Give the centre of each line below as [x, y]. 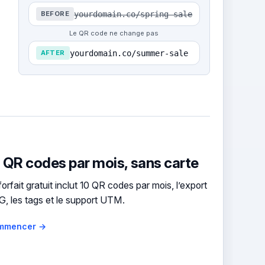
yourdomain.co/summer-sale [129, 53]
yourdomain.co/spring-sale [133, 14]
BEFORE [55, 14]
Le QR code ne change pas [114, 33]
